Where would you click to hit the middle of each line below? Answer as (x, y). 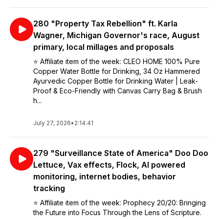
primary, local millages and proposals (104, 47)
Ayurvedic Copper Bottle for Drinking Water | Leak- (116, 81)
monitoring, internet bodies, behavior (105, 176)
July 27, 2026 (52, 123)
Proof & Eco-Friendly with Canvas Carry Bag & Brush (118, 91)
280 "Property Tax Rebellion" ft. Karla (105, 23)
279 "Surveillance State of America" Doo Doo (121, 153)
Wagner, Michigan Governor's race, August (116, 35)
